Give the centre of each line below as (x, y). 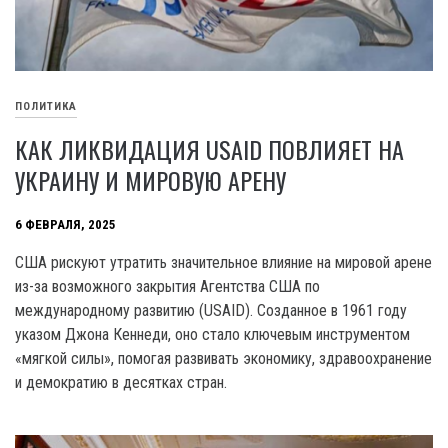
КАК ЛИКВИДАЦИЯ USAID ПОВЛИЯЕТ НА (209, 148)
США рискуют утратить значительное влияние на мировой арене (223, 262)
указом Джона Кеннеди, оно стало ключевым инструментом (212, 334)
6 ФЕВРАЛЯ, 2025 (65, 225)
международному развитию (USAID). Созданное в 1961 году (211, 310)
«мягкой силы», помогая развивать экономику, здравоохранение (223, 358)
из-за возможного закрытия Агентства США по (167, 286)
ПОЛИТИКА (46, 107)
